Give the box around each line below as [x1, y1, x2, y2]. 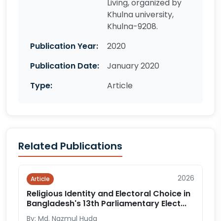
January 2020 [107, 60, 159, 72]
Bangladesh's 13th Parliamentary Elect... [27, 198, 186, 209]
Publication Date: [30, 60, 99, 72]
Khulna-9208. [107, 21, 158, 32]
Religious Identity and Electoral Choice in [27, 188, 190, 199]
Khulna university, [107, 9, 174, 20]
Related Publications [18, 139, 122, 153]
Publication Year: [30, 40, 98, 52]
